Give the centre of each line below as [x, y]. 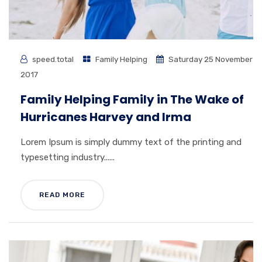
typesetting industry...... [68, 157]
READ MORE [62, 194]
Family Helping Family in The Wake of [132, 99]
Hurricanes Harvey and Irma [106, 117]
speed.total [53, 59]
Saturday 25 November [210, 59]
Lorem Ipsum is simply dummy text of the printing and [131, 142]
